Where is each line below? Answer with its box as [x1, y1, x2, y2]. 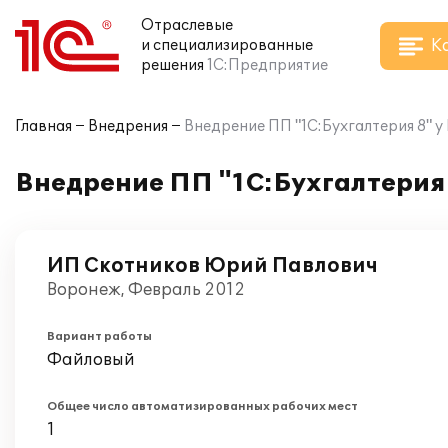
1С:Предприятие [207, 57, 328, 74]
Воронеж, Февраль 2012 [47, 280, 245, 300]
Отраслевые [141, 17, 233, 34]
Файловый [47, 350, 135, 370]
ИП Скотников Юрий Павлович [47, 254, 378, 278]
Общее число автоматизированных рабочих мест [47, 400, 358, 413]
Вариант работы [47, 330, 152, 343]
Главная [15, 118, 72, 135]
